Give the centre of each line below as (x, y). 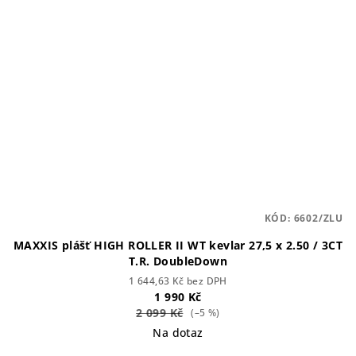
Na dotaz (178, 333)
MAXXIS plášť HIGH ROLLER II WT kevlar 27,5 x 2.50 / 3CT (178, 246)
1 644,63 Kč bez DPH (178, 281)
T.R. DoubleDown (178, 261)
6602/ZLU (318, 219)
